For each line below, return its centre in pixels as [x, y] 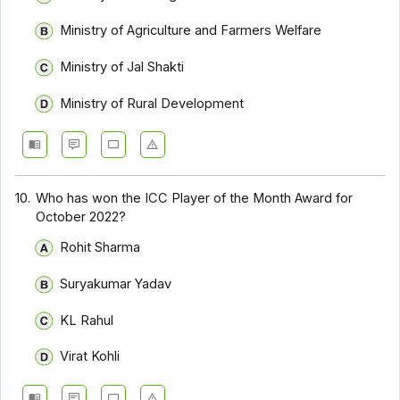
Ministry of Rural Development [151, 103]
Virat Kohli [89, 357]
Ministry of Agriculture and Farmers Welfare [190, 31]
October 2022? [81, 217]
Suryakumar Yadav [115, 283]
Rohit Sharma [100, 248]
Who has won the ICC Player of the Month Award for [195, 198]
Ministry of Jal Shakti [121, 67]
